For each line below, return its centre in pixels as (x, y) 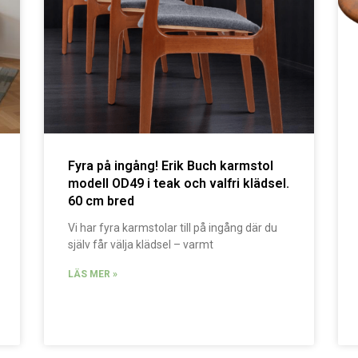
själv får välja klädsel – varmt (140, 245)
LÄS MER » (92, 274)
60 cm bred (101, 201)
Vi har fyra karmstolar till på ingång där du (172, 228)
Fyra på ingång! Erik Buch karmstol (170, 166)
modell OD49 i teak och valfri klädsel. (178, 184)
